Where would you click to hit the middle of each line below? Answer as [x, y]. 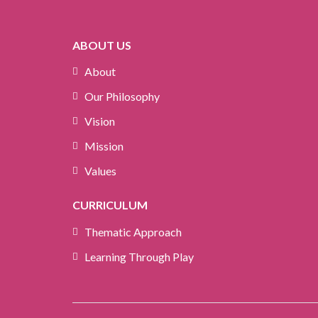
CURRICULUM [110, 205]
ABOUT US [102, 45]
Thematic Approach [133, 231]
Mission [104, 146]
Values [100, 171]
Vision [100, 121]
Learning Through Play [139, 256]
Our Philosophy [122, 97]
